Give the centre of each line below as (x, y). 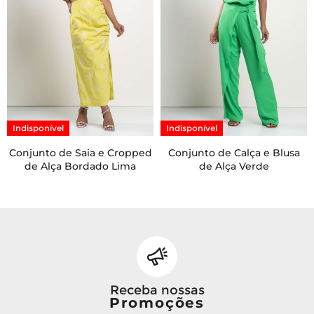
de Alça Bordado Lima (80, 166)
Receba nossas (157, 290)
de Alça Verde (234, 166)
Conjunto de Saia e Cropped (80, 152)
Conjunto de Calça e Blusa (234, 152)
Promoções (157, 302)
